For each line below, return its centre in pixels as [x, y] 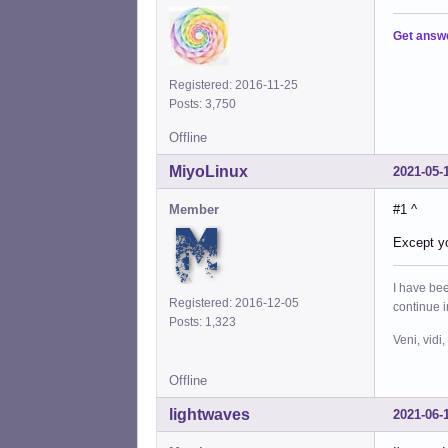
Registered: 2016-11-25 [233, 85]
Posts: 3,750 [205, 104]
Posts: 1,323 [205, 322]
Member [194, 210]
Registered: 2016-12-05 [234, 303]
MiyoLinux [208, 172]
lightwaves [209, 415]
